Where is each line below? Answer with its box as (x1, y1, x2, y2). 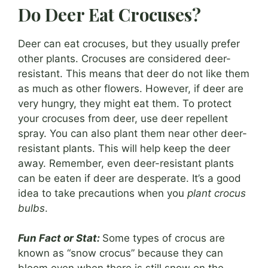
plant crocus (187, 187, 246, 199)
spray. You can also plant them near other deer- (18, 127, 247, 139)
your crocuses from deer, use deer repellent (18, 112, 228, 124)
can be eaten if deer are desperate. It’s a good (18, 172, 241, 184)
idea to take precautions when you (18, 187, 187, 199)
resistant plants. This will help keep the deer (18, 142, 230, 154)
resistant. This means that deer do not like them (18, 67, 249, 80)
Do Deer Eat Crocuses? (18, 2, 201, 26)
